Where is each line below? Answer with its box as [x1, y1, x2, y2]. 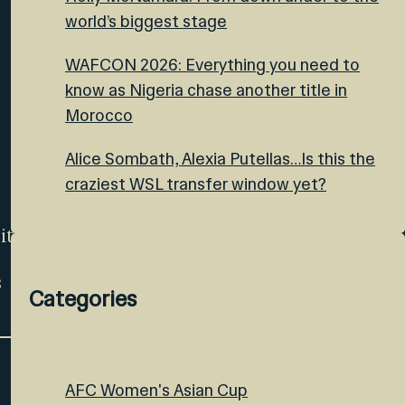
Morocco [65, 104, 133, 127]
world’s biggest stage [65, 10, 227, 33]
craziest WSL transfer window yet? [65, 173, 326, 195]
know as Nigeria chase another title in [65, 79, 347, 101]
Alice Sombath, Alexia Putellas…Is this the [65, 147, 375, 170]
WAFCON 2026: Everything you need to [65, 53, 360, 76]
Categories [29, 284, 137, 314]
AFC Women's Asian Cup [65, 379, 248, 401]
